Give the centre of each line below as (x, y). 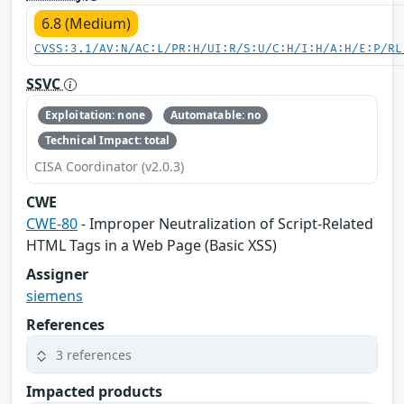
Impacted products (94, 392)
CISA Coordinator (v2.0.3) (109, 167)
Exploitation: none (95, 115)
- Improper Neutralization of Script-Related (225, 224)
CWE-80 (52, 224)
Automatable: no (216, 115)
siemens (55, 296)
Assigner (57, 275)
